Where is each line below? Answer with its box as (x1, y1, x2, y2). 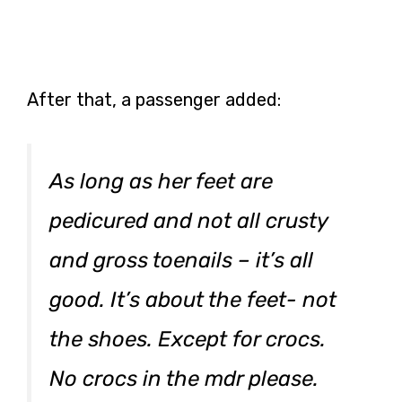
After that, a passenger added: (27, 88, 281, 110)
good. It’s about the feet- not (49, 286, 336, 312)
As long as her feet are (49, 168, 273, 194)
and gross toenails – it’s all (49, 247, 313, 273)
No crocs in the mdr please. (49, 365, 319, 391)
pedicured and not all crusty (49, 207, 328, 233)
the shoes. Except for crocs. (49, 326, 326, 352)
